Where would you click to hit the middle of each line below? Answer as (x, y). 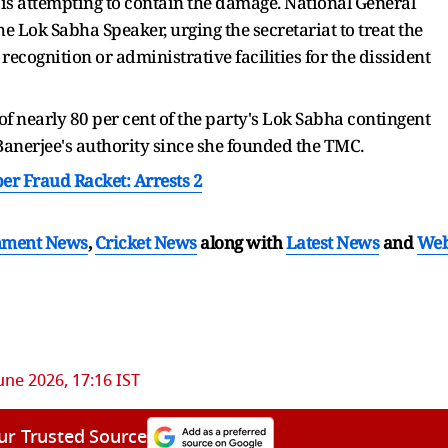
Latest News (332, 242)
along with (241, 242)
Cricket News (145, 242)
